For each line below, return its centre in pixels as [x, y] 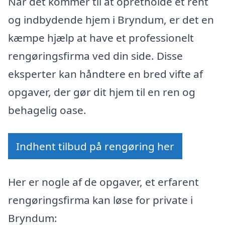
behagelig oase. [47, 110]
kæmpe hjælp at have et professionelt [101, 37]
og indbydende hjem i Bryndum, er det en [111, 19]
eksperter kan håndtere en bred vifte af [105, 74]
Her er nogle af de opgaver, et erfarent [103, 182]
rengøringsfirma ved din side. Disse [95, 55]
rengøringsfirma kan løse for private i [100, 200]
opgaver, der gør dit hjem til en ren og [102, 92]
